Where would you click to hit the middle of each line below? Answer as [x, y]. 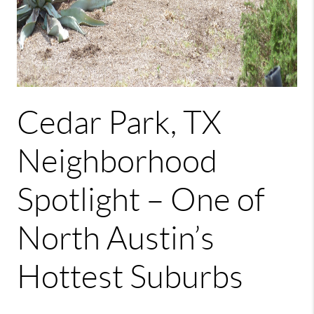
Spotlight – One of [141, 200]
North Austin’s [116, 238]
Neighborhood [117, 161]
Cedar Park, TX [119, 123]
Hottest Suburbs [130, 277]
